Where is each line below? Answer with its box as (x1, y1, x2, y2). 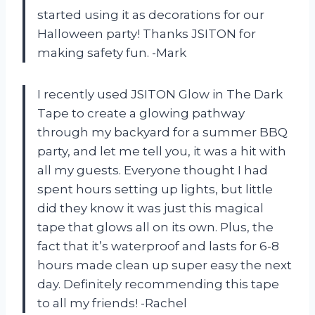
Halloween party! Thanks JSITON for (37, 26, 256, 41)
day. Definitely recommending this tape (37, 276, 279, 291)
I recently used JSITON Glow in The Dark (37, 86, 283, 101)
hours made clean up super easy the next (37, 257, 292, 272)
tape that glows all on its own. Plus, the (37, 219, 274, 234)
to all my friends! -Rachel (37, 295, 187, 310)
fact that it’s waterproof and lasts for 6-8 (37, 238, 279, 253)
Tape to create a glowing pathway (37, 105, 245, 120)
